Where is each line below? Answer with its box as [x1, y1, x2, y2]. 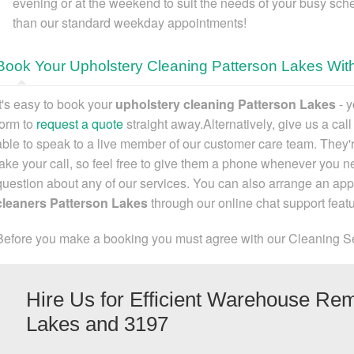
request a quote [36, 114, 123, 133]
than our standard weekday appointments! [13, 13, 247, 32]
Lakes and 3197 [26, 311, 168, 336]
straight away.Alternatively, [123, 114, 278, 133]
